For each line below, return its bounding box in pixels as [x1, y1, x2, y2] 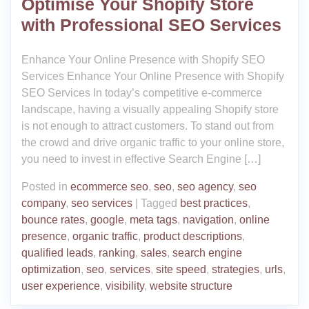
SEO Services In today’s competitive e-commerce [21, 87, 262, 99]
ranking [99, 247, 135, 259]
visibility [106, 280, 144, 292]
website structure [150, 280, 232, 292]
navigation [183, 214, 234, 226]
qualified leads [21, 247, 93, 259]
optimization [21, 263, 81, 276]
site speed [156, 263, 206, 276]
